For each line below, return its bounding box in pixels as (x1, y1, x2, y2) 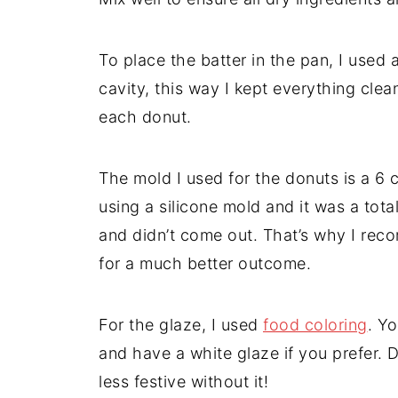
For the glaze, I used (99, 315, 263, 335)
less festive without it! (99, 372, 268, 392)
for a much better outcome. (99, 254, 311, 274)
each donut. (99, 107, 192, 127)
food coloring (263, 315, 368, 335)
